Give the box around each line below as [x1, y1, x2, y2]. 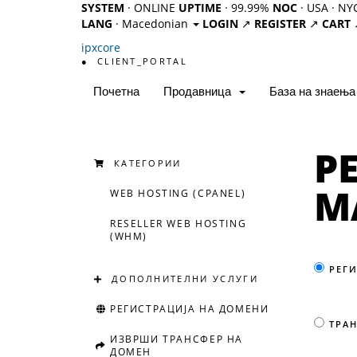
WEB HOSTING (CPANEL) [110, 187, 246, 199]
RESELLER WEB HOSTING [110, 218, 247, 229]
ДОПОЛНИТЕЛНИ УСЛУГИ [103, 273, 258, 284]
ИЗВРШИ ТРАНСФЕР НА [110, 333, 243, 345]
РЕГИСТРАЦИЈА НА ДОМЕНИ [110, 303, 269, 315]
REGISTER [254, 16, 306, 31]
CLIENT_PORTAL [88, 56, 187, 67]
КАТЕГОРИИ [105, 158, 182, 169]
